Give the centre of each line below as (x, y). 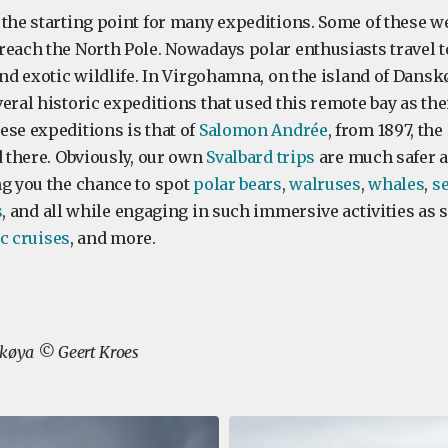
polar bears (237, 184)
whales (396, 184)
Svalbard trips (261, 157)
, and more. (112, 238)
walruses (325, 184)
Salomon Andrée (263, 130)
